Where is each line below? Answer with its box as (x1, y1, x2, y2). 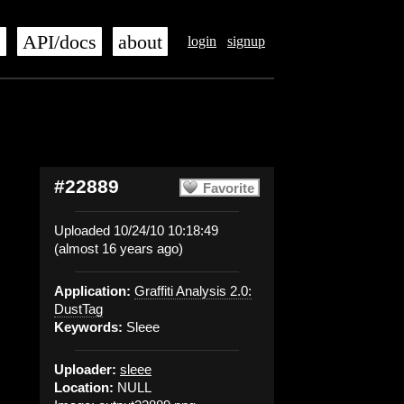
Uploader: (54, 362, 116, 377)
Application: (54, 283, 131, 298)
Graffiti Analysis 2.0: (134, 283, 252, 298)
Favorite (203, 180, 254, 196)
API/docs (23, 32, 96, 53)
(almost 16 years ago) (54, 241, 183, 256)
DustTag (54, 301, 103, 317)
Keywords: (54, 319, 123, 335)
